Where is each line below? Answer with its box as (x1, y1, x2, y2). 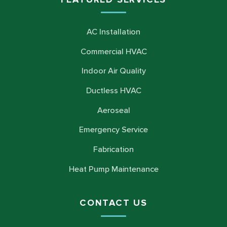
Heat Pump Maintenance (68, 164, 159, 174)
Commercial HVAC (80, 46, 147, 57)
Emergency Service (79, 125, 148, 135)
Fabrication (93, 144, 134, 155)
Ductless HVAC (86, 86, 141, 96)
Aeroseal (97, 105, 130, 116)
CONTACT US (80, 197, 147, 209)
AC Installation (87, 26, 140, 37)
